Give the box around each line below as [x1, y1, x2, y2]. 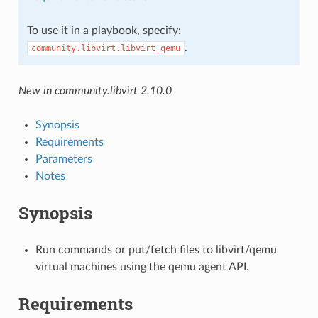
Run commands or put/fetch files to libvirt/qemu [35, 243, 277, 256]
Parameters [35, 153, 92, 165]
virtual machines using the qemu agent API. [35, 261, 249, 273]
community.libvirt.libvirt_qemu [31, 43, 180, 53]
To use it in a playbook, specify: [26, 24, 181, 36]
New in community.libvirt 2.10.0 [18, 84, 172, 97]
